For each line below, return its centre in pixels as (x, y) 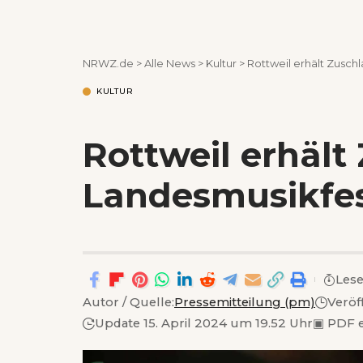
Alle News (170, 63)
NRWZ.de (108, 63)
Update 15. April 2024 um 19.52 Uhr (204, 323)
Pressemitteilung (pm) (245, 302)
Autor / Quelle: (128, 302)
